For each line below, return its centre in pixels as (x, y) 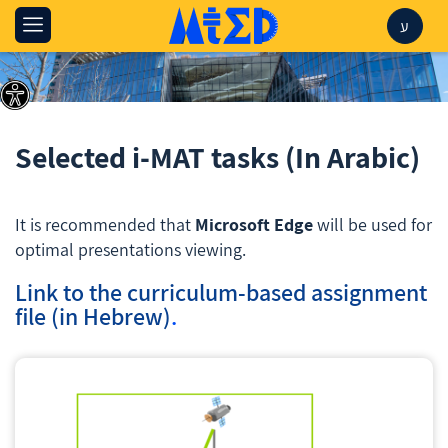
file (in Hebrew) (93, 316)
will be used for (372, 225)
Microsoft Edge (254, 225)
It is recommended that (105, 225)
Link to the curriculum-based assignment (221, 292)
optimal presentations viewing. (130, 250)
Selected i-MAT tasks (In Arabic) (217, 157)
